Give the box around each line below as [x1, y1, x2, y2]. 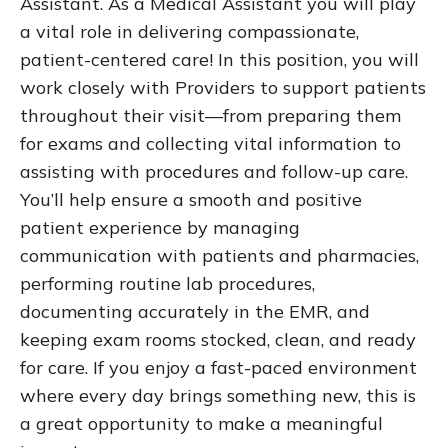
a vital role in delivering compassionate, [20, 20, 359, 44]
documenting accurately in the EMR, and [20, 300, 370, 324]
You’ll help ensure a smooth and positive [20, 188, 362, 212]
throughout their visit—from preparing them [20, 104, 401, 128]
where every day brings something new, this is [20, 384, 416, 408]
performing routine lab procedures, [20, 272, 315, 296]
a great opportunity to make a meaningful [20, 412, 383, 436]
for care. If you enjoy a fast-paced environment [20, 356, 417, 380]
